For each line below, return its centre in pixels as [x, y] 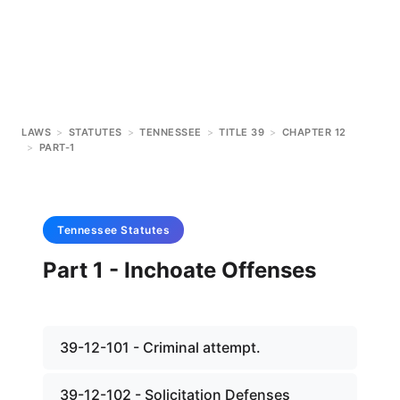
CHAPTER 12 [314, 132]
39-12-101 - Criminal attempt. [160, 347]
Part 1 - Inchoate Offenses [179, 270]
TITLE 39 [242, 132]
